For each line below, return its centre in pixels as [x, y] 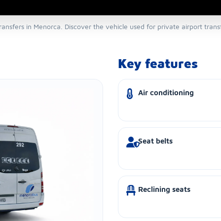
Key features [158, 63]
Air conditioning [166, 92]
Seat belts [155, 141]
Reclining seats [164, 189]
